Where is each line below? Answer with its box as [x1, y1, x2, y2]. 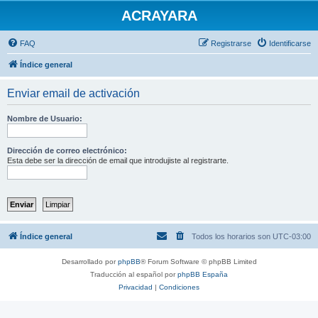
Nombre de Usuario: [7, 114, 82, 123]
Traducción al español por [90, 270, 177, 278]
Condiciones [159, 283, 199, 291]
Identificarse [269, 39, 311, 48]
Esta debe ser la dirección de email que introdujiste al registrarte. [7, 156, 229, 165]
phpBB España [177, 270, 228, 278]
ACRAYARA [121, 8, 197, 23]
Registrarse [211, 39, 251, 48]
